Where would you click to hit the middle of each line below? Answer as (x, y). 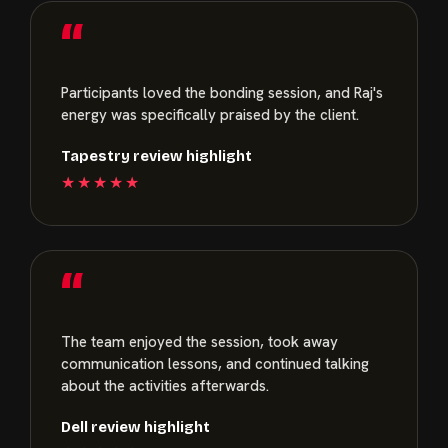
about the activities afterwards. (165, 385)
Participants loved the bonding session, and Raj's (222, 92)
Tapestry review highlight (156, 156)
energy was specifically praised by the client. (210, 114)
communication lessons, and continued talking (215, 363)
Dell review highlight (135, 427)
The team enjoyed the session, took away (199, 341)
